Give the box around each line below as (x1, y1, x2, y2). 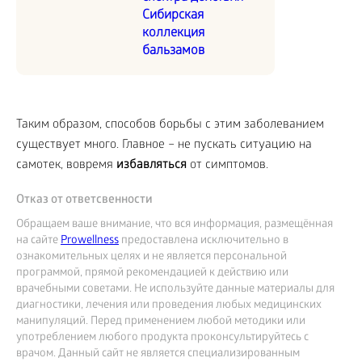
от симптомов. (187, 158, 268, 174)
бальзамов (142, 44, 204, 60)
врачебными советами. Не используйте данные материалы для (16, 283, 335, 297)
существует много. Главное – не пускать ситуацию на (16, 138, 312, 154)
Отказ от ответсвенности (16, 193, 153, 208)
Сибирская (142, 8, 204, 24)
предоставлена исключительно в (119, 234, 288, 249)
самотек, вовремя (16, 158, 116, 174)
